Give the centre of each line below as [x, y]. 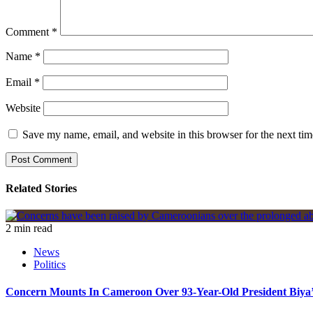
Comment [29, 32]
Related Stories [41, 188]
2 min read [29, 228]
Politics [50, 264]
